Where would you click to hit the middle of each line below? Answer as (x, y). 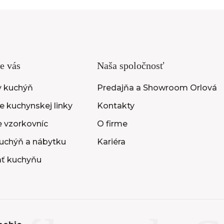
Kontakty (116, 105)
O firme (112, 123)
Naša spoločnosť (131, 65)
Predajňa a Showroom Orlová (157, 87)
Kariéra (111, 141)
